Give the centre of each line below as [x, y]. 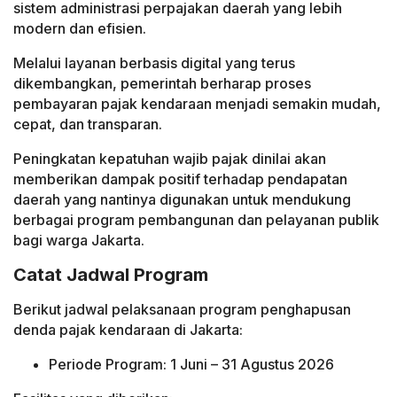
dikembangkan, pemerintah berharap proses [162, 83]
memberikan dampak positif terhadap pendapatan [180, 179]
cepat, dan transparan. [88, 124]
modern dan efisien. [80, 28]
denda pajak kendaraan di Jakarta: [128, 329]
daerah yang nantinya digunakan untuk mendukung [182, 199]
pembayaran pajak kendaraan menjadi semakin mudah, [197, 103]
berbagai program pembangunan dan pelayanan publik [196, 219]
